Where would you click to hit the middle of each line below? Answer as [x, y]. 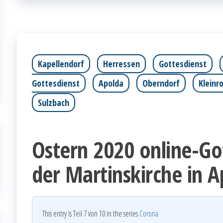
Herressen [121, 64]
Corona [149, 214]
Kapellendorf [61, 64]
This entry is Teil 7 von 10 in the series [91, 214]
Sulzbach [54, 103]
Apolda [111, 83]
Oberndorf [161, 83]
